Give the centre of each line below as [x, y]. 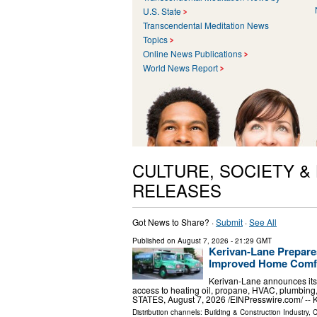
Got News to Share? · [174, 221]
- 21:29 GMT [250, 240]
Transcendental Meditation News [206, 25]
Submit [229, 221]
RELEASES [177, 190]
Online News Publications [192, 53]
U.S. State [162, 11]
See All [263, 221]
